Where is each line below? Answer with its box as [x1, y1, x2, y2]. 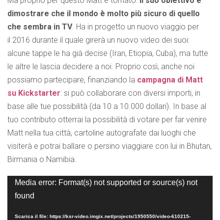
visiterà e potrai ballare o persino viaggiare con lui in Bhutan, [7, 141, 212, 151]
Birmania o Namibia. [7, 155, 77, 165]
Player [7, 191, 28, 200]
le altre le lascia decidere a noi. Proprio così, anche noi [7, 62, 194, 72]
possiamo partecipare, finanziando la [7, 75, 137, 85]
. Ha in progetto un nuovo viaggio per [72, 22, 199, 32]
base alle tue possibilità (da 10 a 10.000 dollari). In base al [7, 102, 206, 111]
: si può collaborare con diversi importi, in [60, 88, 200, 98]
